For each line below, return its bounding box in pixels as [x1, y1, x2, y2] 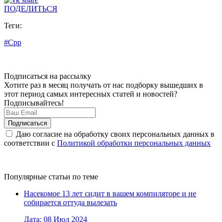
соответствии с [4, 138, 57, 147]
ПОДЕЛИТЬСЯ [4, 4, 57, 13]
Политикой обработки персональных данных [57, 138, 211, 147]
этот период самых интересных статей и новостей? [4, 89, 177, 98]
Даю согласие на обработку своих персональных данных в [14, 129, 215, 138]
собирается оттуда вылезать [24, 198, 117, 207]
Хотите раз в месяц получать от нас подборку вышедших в [4, 80, 203, 89]
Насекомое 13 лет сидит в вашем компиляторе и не [24, 189, 196, 198]
